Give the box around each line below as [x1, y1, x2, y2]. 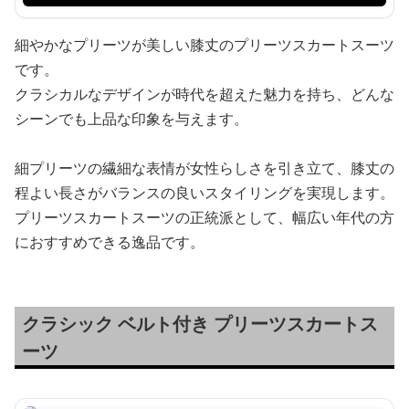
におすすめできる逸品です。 [15, 231, 204, 252]
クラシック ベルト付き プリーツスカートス [22, 310, 378, 336]
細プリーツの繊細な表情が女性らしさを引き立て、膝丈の [15, 157, 394, 178]
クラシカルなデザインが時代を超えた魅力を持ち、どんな [15, 83, 394, 104]
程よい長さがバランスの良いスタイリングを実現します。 [15, 182, 394, 203]
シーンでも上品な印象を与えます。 [15, 108, 248, 129]
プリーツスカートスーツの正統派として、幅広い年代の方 [15, 206, 394, 227]
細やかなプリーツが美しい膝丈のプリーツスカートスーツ [15, 34, 394, 55]
